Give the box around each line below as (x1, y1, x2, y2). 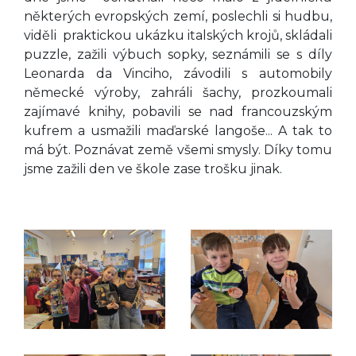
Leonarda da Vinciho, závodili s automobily (24, 66, 332, 82)
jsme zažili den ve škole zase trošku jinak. (24, 161, 285, 177)
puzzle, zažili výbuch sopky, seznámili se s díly (24, 47, 332, 63)
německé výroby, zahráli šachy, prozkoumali (24, 85, 332, 101)
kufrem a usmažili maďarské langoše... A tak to (24, 123, 332, 139)
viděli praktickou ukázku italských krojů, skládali (24, 28, 332, 44)
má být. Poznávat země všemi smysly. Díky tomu (24, 142, 332, 158)
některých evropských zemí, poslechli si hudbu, (24, 9, 332, 25)
